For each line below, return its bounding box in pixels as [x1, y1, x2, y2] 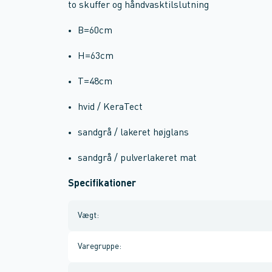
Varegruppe [78, 242, 119, 251]
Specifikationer [68, 179, 136, 189]
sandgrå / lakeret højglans [78, 128, 189, 138]
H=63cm [78, 52, 114, 61]
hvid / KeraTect [78, 103, 143, 112]
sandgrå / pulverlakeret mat [78, 154, 197, 163]
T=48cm [78, 77, 112, 87]
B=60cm [78, 26, 112, 36]
